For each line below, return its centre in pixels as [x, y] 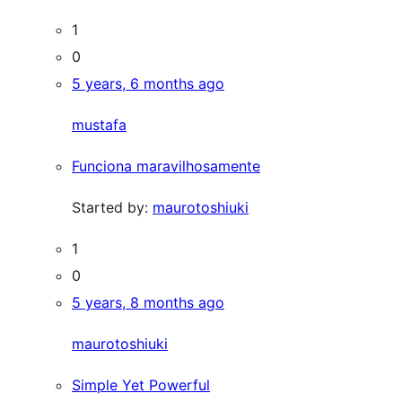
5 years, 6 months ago [148, 83]
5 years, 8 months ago [148, 302]
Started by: [112, 207]
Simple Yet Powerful [141, 385]
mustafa [99, 124]
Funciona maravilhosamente [166, 166]
